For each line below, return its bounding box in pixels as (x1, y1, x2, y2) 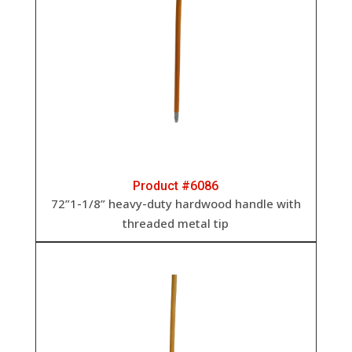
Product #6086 (133, 178, 219, 193)
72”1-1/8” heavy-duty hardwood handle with (50, 195, 301, 211)
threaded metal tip (123, 214, 229, 231)
